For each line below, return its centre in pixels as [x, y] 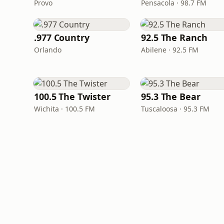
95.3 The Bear [171, 96]
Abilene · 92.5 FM [170, 50]
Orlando [48, 50]
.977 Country [62, 37]
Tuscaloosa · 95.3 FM [175, 109]
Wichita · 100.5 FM [64, 109]
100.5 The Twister [72, 96]
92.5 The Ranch [174, 37]
